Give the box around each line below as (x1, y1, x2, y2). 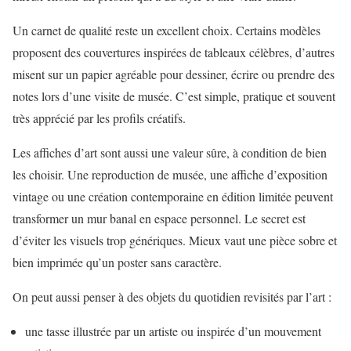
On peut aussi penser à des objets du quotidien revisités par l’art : (13, 288, 331, 305)
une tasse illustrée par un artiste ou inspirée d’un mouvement (25, 322, 321, 339)
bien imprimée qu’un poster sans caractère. (13, 253, 222, 270)
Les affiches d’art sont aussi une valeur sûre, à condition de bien (13, 143, 327, 161)
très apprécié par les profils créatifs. (13, 109, 186, 126)
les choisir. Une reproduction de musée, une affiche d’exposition (13, 165, 327, 183)
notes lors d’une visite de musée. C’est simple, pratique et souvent (13, 87, 335, 104)
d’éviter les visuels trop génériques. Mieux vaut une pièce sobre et (13, 231, 337, 248)
